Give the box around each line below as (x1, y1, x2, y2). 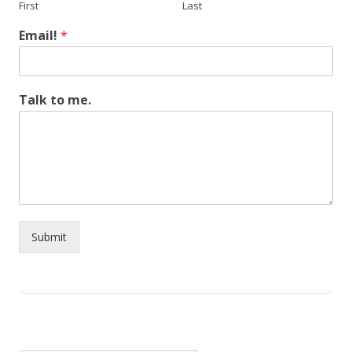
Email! (19, 27, 60, 45)
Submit (31, 229, 67, 245)
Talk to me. (19, 91, 91, 109)
